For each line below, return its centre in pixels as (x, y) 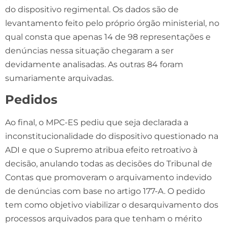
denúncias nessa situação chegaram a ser (89, 50)
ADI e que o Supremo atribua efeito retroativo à (101, 150)
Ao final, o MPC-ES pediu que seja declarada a (97, 122)
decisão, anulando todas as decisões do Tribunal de (109, 163)
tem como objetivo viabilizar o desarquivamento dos (112, 205)
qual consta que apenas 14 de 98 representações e (108, 37)
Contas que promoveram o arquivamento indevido (108, 177)
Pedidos (31, 99)
